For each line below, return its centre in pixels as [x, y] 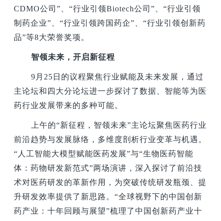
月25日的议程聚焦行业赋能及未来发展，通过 [120, 77]
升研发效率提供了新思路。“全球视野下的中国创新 [108, 197]
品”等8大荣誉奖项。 [52, 37]
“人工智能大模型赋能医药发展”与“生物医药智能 [104, 154]
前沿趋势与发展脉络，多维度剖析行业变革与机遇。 [110, 140]
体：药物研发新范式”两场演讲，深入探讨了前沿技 [108, 168]
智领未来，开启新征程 [73, 57]
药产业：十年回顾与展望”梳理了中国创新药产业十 [108, 211]
